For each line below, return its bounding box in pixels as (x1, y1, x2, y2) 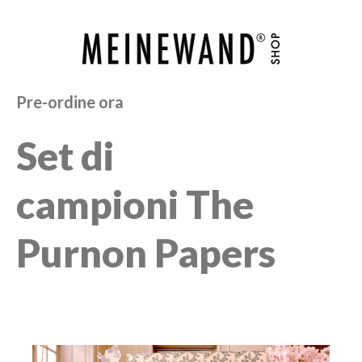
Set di (16, 133, 114, 179)
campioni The (16, 181, 254, 227)
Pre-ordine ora (16, 92, 124, 112)
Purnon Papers (16, 229, 276, 276)
